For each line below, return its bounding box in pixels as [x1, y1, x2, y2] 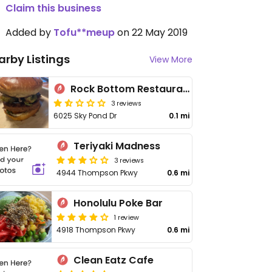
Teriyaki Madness [73, 139, 161, 153]
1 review [114, 212, 139, 222]
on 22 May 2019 [115, 25, 188, 39]
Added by [5, 25, 53, 39]
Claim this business [5, 1, 101, 15]
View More [149, 53, 192, 66]
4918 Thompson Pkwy [56, 225, 136, 235]
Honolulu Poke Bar [73, 196, 163, 210]
